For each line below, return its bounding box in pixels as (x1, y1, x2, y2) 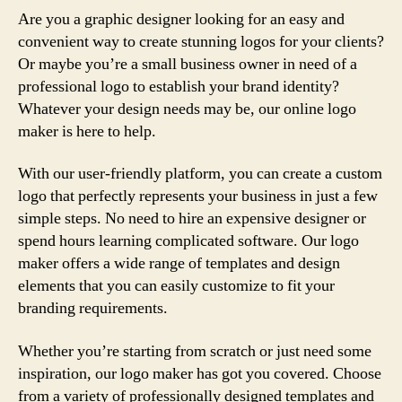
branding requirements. (18, 298, 168, 319)
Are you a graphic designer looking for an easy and (18, 8, 345, 30)
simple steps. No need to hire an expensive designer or (18, 208, 366, 229)
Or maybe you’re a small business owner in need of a (18, 53, 357, 74)
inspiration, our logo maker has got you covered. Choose (18, 363, 381, 384)
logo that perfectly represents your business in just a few (18, 186, 378, 206)
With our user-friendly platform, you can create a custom (18, 163, 382, 184)
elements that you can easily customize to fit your (18, 275, 335, 296)
